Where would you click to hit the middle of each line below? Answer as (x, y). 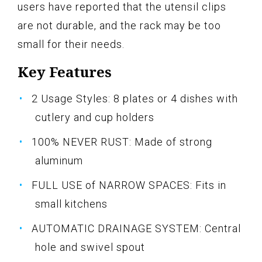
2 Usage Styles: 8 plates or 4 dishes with (135, 98)
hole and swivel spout (90, 247)
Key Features (65, 71)
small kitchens (71, 204)
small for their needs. (71, 44)
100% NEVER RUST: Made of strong (122, 142)
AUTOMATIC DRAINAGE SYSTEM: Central (136, 228)
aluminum (59, 160)
